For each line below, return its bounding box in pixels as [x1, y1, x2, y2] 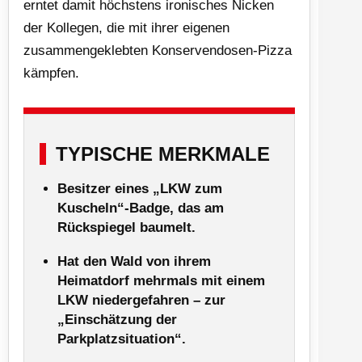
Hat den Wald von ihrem [57, 253, 211, 269]
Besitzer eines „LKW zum [57, 180, 222, 196]
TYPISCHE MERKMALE [56, 142, 270, 165]
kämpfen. [23, 65, 79, 81]
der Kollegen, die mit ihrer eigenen [23, 19, 229, 36]
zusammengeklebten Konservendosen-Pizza [23, 42, 292, 58]
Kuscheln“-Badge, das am [57, 200, 224, 216]
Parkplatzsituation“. [57, 330, 186, 347]
